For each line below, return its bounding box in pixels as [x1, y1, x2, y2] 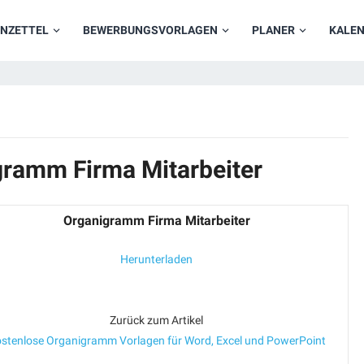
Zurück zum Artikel [110, 314, 203, 327]
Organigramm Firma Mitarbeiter [63, 213, 250, 228]
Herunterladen [120, 253, 193, 266]
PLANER [252, 24, 295, 37]
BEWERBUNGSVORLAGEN [83, 24, 218, 37]
